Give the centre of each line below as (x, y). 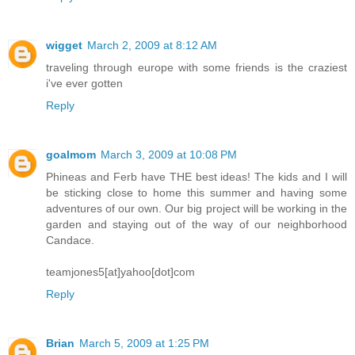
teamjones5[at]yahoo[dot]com (120, 272)
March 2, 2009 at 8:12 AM (152, 46)
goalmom (71, 155)
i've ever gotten (84, 84)
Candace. (70, 240)
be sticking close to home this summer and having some (197, 193)
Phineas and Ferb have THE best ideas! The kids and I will (197, 177)
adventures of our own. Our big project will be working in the (197, 209)
